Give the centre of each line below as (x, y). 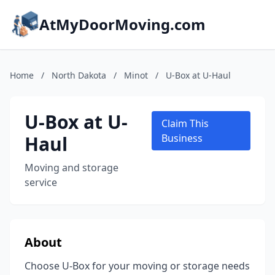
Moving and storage (72, 168)
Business (182, 138)
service (41, 182)
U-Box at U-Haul (198, 75)
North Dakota (79, 75)
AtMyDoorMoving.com (122, 24)
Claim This (185, 123)
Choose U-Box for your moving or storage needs (137, 266)
